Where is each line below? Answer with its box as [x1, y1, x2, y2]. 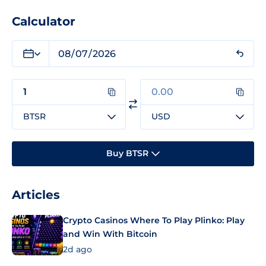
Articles [12, 187, 60, 202]
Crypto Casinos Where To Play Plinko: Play [63, 214, 245, 226]
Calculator [12, 14, 75, 28]
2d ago [63, 244, 92, 255]
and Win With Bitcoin [63, 228, 157, 239]
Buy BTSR [106, 148, 148, 159]
